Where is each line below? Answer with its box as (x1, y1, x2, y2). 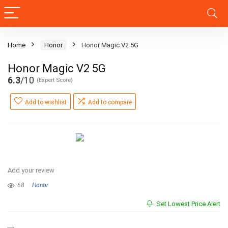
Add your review (8, 166, 54, 174)
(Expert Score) (37, 77, 73, 83)
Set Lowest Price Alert (155, 200, 220, 208)
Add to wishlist (25, 99, 67, 106)
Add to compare (88, 99, 132, 106)
